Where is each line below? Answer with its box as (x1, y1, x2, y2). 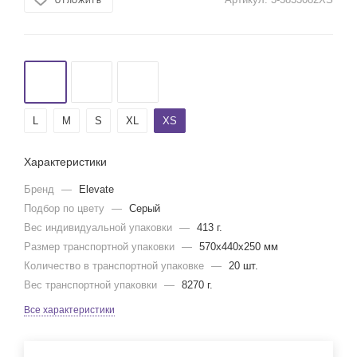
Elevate (79, 183, 114, 195)
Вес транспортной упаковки (24, 279, 160, 291)
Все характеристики (24, 304, 115, 316)
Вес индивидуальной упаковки (24, 222, 175, 233)
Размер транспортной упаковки (24, 241, 178, 253)
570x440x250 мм (199, 241, 278, 253)
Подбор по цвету (24, 202, 108, 214)
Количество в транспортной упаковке (24, 260, 207, 272)
